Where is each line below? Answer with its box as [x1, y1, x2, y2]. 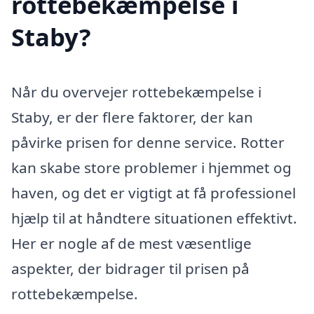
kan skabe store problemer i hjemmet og [11, 157, 292, 177]
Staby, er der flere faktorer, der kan [11, 107, 253, 127]
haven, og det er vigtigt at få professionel [11, 182, 296, 203]
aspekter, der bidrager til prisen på [11, 258, 250, 278]
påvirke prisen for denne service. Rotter [11, 132, 285, 152]
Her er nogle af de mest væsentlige [11, 233, 252, 253]
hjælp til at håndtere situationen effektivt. [11, 207, 297, 228]
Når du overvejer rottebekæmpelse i [11, 81, 261, 102]
